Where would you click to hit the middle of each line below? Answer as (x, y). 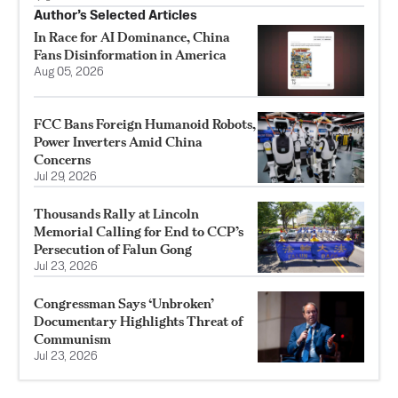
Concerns (62, 159)
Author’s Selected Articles (115, 15)
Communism (72, 338)
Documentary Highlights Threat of (139, 321)
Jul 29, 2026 (65, 177)
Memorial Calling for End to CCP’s (139, 231)
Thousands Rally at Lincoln (116, 213)
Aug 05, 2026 (69, 72)
